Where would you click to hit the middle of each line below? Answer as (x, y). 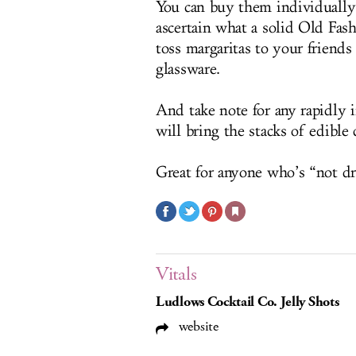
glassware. (188, 69)
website (197, 327)
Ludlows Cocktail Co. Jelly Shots (248, 302)
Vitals (176, 274)
